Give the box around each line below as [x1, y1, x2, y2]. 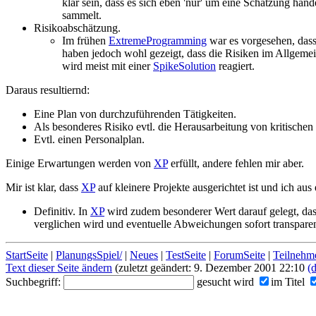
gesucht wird [194, 276, 257, 288]
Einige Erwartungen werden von [6, 157, 154, 169]
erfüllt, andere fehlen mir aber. [168, 157, 304, 169]
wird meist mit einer [62, 60, 153, 72]
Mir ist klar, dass [6, 181, 81, 193]
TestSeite [166, 249, 206, 261]
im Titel [271, 276, 305, 288]
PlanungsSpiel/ [56, 249, 122, 261]
